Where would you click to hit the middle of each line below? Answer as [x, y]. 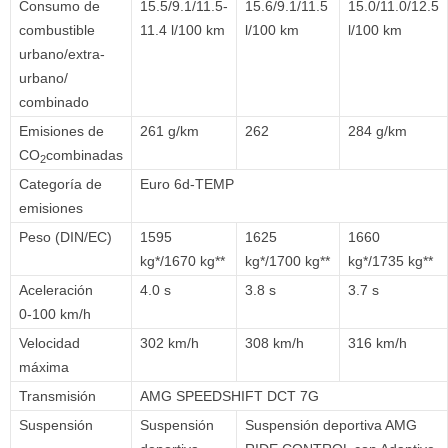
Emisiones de [63, 131]
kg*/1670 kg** [182, 261]
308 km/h [274, 343]
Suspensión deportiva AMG [331, 425]
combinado [54, 102]
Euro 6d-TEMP [187, 184]
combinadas [84, 155]
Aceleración [56, 290]
